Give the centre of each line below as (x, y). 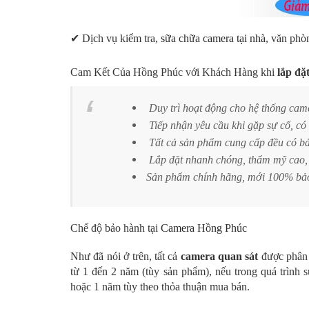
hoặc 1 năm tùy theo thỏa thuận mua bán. (160, 287)
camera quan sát (219, 256)
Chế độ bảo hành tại (116, 228)
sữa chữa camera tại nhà (213, 38)
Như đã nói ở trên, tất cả (126, 256)
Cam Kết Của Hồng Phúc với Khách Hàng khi (174, 72)
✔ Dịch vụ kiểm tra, (116, 38)
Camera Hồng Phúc (204, 228)
